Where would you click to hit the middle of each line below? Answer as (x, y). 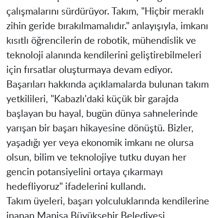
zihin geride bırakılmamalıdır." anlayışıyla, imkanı (107, 26)
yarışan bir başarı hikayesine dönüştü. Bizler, (100, 128)
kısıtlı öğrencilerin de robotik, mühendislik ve (101, 41)
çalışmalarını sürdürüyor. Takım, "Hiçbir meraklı (105, 11)
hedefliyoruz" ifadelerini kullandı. (76, 187)
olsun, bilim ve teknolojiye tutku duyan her (96, 157)
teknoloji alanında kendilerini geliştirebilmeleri (104, 55)
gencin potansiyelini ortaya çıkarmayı (84, 172)
